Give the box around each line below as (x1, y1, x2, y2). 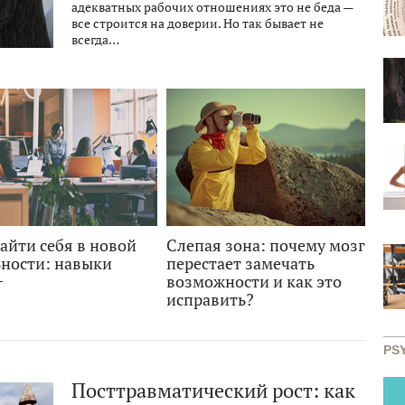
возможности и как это (166, 271, 342, 292)
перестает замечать (166, 253, 315, 274)
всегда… (71, 32, 119, 48)
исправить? (166, 289, 254, 310)
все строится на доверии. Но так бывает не (71, 15, 324, 32)
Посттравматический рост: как (71, 378, 355, 403)
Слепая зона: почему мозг (166, 235, 365, 256)
